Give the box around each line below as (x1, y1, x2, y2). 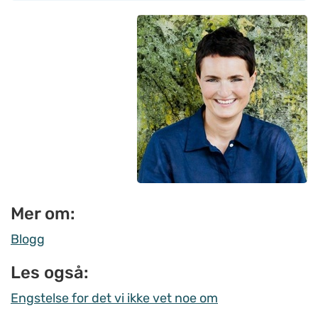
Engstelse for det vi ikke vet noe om (11, 290, 218, 307)
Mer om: (11, 204, 75, 224)
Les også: (11, 263, 89, 283)
